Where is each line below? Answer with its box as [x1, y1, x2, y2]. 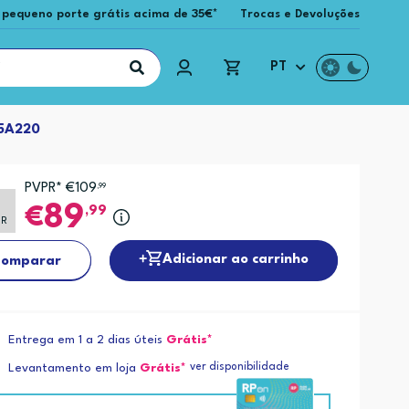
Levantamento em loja [8, 362, 137, 375]
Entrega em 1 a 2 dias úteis [8, 334, 163, 347]
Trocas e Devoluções [240, 8, 361, 20]
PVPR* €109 [24, 182, 97, 195]
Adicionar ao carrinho [163, 252, 309, 267]
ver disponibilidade [190, 362, 290, 373]
